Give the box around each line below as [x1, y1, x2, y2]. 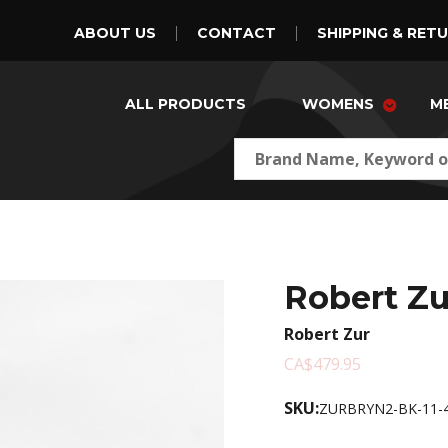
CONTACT [197, 24, 276, 42]
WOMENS [302, 95, 374, 113]
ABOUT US [74, 24, 156, 42]
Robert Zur [284, 323, 370, 345]
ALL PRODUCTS [125, 95, 246, 113]
